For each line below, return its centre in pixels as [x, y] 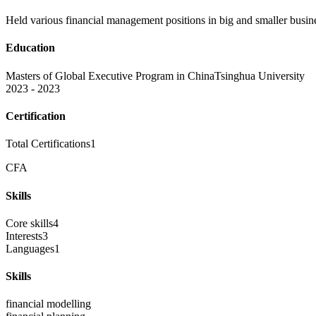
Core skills [29, 223]
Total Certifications [48, 144]
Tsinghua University [260, 75]
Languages [30, 248]
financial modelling [48, 304]
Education [30, 48]
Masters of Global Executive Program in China [110, 75]
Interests [24, 236]
